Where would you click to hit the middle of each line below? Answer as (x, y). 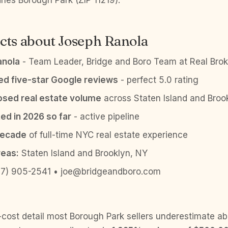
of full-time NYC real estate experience (107, 135)
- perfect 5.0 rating (158, 80)
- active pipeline (105, 117)
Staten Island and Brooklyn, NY (83, 153)
